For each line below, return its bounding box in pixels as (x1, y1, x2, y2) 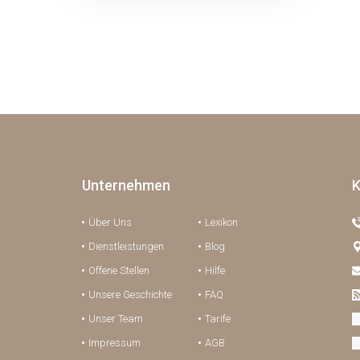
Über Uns (88, 216, 132, 228)
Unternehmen (82, 177, 170, 194)
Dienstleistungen (88, 240, 164, 252)
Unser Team (88, 313, 143, 325)
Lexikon (205, 216, 238, 228)
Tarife (205, 313, 231, 325)
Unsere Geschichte (88, 288, 172, 301)
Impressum (88, 337, 141, 349)
